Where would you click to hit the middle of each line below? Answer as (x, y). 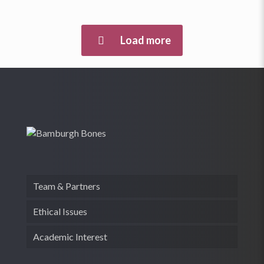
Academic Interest (70, 237)
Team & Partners (67, 186)
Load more (145, 40)
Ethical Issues (60, 211)
